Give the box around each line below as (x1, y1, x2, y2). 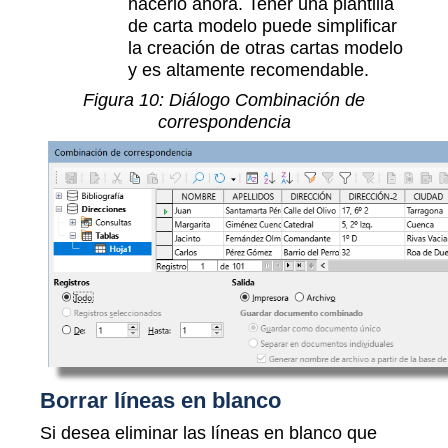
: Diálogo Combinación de (159, 89, 365, 111)
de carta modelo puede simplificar (128, 15, 397, 37)
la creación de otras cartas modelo (128, 37, 403, 59)
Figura (83, 89, 139, 111)
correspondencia (157, 111, 291, 133)
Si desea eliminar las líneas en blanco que (40, 422, 377, 444)
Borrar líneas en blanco (40, 388, 281, 414)
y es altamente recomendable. (128, 59, 369, 81)
